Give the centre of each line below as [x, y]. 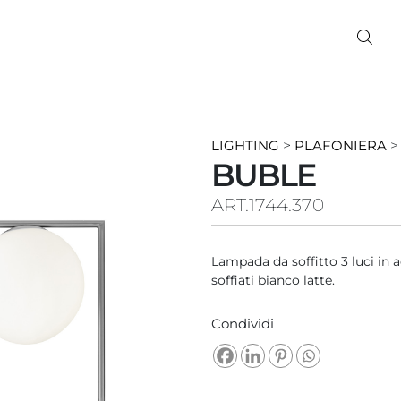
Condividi [242, 323]
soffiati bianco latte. [273, 280]
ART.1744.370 [267, 205]
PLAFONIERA [340, 145]
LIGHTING [245, 145]
